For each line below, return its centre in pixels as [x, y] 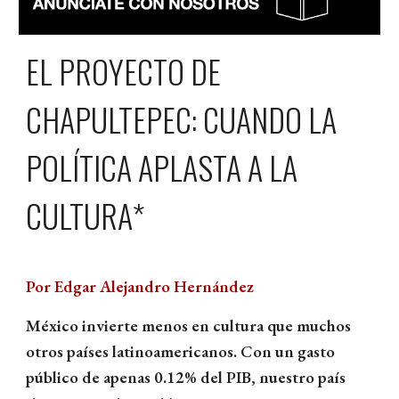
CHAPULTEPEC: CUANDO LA [182, 118]
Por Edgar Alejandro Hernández [140, 287]
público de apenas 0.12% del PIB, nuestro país [186, 378]
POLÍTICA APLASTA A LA [162, 167]
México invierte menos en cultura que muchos [189, 326]
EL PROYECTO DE [124, 70]
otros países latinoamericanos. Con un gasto [181, 352]
